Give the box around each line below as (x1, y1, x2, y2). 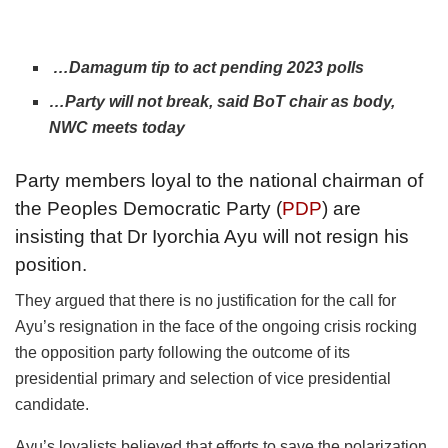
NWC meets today (49, 119, 194, 137)
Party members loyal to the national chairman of (15, 169, 423, 191)
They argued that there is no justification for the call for (15, 292, 396, 310)
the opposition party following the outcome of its (15, 344, 350, 362)
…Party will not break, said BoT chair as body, (49, 93, 396, 111)
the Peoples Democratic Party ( (15, 197, 282, 219)
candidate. (15, 396, 89, 414)
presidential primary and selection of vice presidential (15, 370, 391, 388)
